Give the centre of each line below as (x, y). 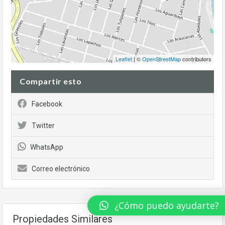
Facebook (47, 104)
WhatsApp (47, 147)
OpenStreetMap (161, 59)
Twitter (43, 126)
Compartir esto (50, 81)
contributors (196, 59)
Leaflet (124, 59)
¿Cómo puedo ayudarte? (167, 205)
